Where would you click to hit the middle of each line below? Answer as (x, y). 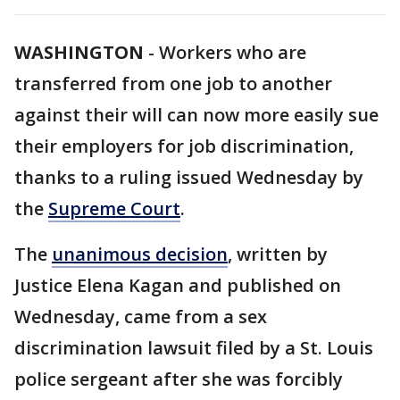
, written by (278, 254)
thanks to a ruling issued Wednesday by (189, 177)
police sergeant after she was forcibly (179, 379)
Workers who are (233, 52)
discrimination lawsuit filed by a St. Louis (194, 348)
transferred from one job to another (173, 83)
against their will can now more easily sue (196, 115)
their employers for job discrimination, (184, 146)
